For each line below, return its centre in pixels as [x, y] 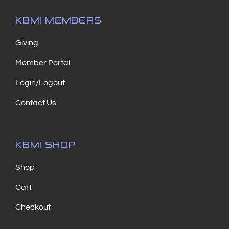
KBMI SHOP [45, 143]
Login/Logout [40, 83]
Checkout [33, 207]
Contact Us [36, 103]
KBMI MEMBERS [59, 18]
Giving [27, 43]
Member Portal [43, 63]
